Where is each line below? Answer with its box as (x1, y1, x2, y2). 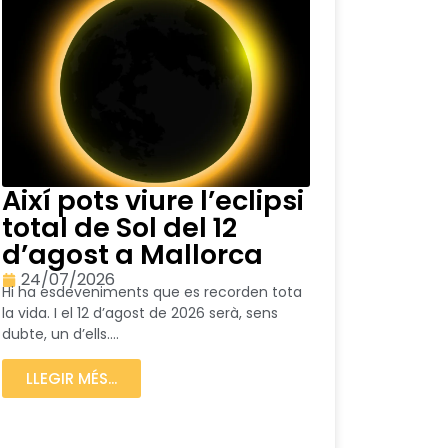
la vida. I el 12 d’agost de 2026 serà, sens (2, 302, 278, 323)
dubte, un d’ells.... (2, 323, 119, 344)
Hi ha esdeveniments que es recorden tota (2, 281, 302, 302)
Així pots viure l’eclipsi (2, 181, 304, 219)
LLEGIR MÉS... (26, 368, 117, 390)
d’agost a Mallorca (2, 235, 263, 273)
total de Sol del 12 (2, 208, 237, 246)
